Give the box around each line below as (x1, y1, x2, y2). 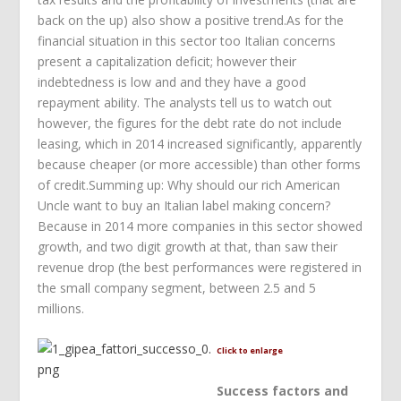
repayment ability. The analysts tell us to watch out (38, 93, 333, 111)
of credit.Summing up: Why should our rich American (38, 175, 341, 193)
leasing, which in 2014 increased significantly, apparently (38, 134, 363, 152)
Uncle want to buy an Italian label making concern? (38, 196, 331, 214)
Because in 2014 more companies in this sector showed (38, 217, 363, 235)
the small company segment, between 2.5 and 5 (38, 278, 317, 296)
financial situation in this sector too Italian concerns (38, 31, 337, 49)
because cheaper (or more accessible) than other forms (38, 155, 362, 173)
